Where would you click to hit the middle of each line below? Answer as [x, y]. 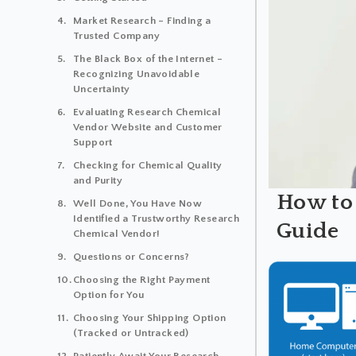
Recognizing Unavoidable [137, 74]
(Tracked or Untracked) [131, 333]
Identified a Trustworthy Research [157, 218]
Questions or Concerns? [132, 256]
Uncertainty [102, 89]
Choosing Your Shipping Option [150, 317]
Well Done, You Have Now [138, 203]
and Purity [98, 180]
